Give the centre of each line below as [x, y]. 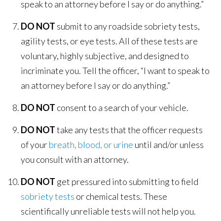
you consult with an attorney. [75, 160]
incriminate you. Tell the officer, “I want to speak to [115, 71]
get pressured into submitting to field [127, 182]
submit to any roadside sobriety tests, [128, 26]
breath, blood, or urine [91, 145]
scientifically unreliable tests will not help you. [109, 211]
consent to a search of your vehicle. [122, 108]
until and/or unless [169, 145]
